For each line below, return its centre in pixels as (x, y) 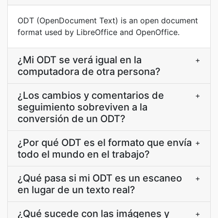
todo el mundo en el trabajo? (84, 154)
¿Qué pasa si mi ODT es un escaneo (100, 178)
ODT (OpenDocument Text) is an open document (108, 20)
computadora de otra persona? (89, 72)
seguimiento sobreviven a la (82, 107)
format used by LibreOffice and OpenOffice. (99, 32)
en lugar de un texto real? (76, 190)
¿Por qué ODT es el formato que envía (105, 143)
